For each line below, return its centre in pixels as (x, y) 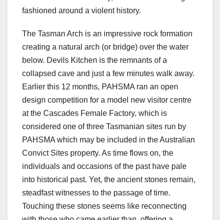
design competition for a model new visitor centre (107, 100)
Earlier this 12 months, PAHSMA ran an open (100, 87)
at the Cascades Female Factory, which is (95, 113)
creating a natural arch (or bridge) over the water (105, 47)
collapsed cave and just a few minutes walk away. (108, 74)
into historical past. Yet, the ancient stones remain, (109, 180)
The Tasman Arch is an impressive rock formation (107, 34)
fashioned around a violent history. (82, 11)
